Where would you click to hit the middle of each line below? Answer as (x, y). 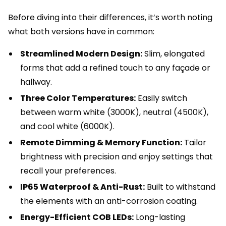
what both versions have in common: (81, 32)
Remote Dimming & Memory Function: (101, 143)
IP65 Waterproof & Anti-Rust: (82, 187)
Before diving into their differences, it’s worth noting (110, 17)
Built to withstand (180, 187)
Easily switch (161, 98)
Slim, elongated (174, 54)
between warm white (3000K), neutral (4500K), (114, 112)
